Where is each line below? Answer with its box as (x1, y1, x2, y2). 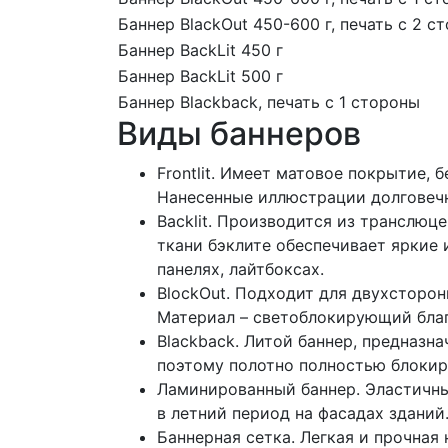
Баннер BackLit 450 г (118, 40, 283, 61)
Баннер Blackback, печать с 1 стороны (118, 92, 420, 113)
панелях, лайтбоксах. (157, 259, 324, 280)
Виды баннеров (117, 114, 361, 154)
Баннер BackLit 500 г (118, 66, 283, 87)
